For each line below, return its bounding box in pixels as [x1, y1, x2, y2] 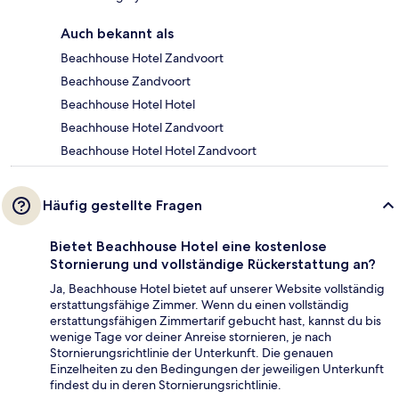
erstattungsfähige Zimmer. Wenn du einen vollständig [50, 297, 349, 313]
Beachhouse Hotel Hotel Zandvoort [61, 142, 256, 159]
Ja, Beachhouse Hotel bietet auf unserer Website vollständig [50, 281, 385, 297]
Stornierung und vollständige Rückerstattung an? [50, 256, 376, 273]
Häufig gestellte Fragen [43, 197, 202, 215]
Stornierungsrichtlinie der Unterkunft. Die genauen [50, 345, 333, 362]
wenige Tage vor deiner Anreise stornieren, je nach [50, 329, 331, 346]
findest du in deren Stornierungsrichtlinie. [50, 377, 281, 394]
